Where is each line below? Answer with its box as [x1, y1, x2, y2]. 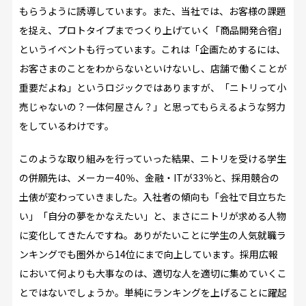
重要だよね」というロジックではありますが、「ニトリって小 [18, 81, 286, 95]
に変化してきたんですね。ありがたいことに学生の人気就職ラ [18, 228, 286, 242]
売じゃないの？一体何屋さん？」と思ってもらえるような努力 [18, 100, 286, 114]
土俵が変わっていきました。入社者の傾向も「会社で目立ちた [18, 190, 286, 204]
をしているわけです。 [18, 119, 114, 133]
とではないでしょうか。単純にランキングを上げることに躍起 [18, 286, 287, 300]
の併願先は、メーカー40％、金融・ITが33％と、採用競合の [18, 171, 279, 185]
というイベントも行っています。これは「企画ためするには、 [18, 42, 286, 57]
